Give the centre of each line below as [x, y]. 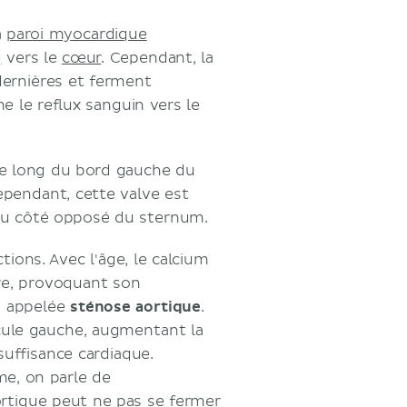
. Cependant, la [158, 58]
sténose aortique [136, 307]
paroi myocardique [76, 35]
